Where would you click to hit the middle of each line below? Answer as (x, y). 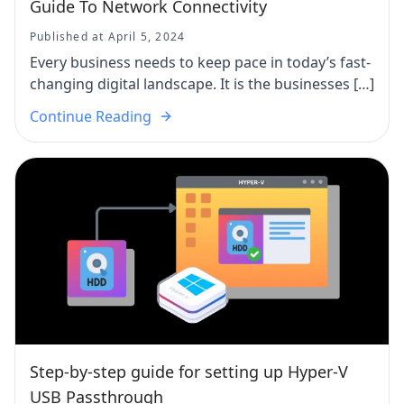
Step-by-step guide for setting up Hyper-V (189, 372)
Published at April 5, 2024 (108, 37)
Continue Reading (91, 116)
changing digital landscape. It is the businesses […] (202, 84)
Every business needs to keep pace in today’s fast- (200, 62)
